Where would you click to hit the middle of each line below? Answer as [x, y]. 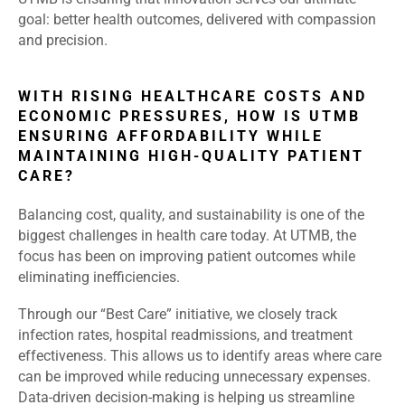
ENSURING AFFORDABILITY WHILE [171, 137]
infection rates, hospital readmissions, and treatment [185, 335]
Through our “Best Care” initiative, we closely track [178, 315]
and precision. [63, 41]
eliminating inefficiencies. [99, 278]
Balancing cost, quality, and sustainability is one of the [191, 215]
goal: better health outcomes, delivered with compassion [197, 20]
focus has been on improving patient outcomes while [187, 257]
